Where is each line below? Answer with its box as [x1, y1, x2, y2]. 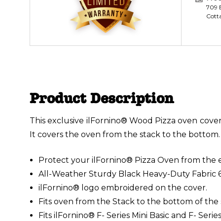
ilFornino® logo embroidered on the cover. [38, 183, 208, 192]
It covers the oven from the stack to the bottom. [30, 129, 220, 139]
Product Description [30, 90, 174, 107]
